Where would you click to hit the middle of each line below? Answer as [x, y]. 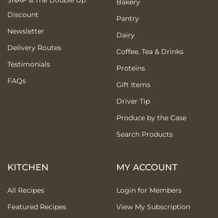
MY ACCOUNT [147, 167]
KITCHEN [28, 167]
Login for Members [149, 190]
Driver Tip [133, 101]
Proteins [131, 68]
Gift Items [133, 84]
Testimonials [29, 64]
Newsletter [26, 31]
